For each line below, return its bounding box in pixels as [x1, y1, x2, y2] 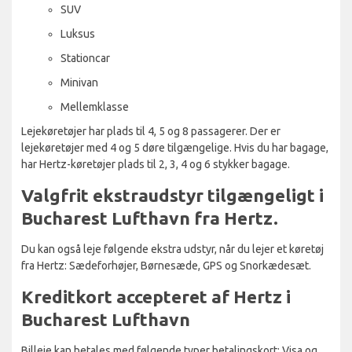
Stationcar [60, 51, 110, 64]
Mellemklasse [60, 100, 129, 113]
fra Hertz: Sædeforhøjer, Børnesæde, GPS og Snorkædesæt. [21, 258, 311, 272]
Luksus [60, 27, 95, 40]
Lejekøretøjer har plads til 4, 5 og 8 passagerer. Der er [21, 124, 280, 137]
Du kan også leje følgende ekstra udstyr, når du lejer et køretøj [21, 242, 324, 255]
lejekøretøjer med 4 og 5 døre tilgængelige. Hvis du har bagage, [21, 141, 328, 154]
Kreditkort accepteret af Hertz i [21, 286, 291, 306]
